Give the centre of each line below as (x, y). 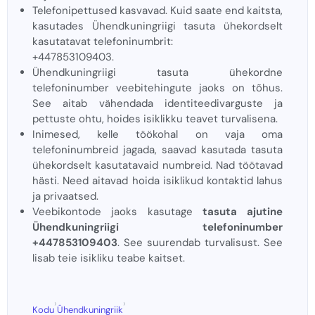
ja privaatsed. (65, 197)
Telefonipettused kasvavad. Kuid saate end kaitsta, (157, 11)
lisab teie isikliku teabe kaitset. (109, 258)
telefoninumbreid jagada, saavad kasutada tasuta (157, 150)
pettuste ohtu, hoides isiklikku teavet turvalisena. (155, 119)
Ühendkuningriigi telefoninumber (157, 227)
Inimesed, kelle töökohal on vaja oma (157, 135)
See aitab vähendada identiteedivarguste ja (157, 104)
